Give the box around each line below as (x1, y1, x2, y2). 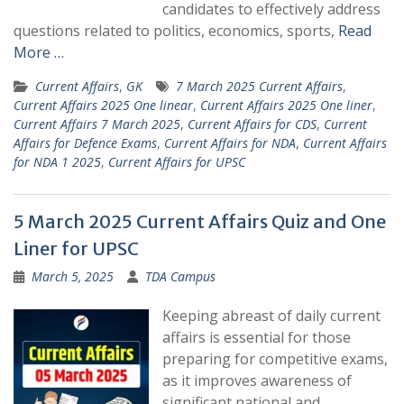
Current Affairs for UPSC (108, 153, 245, 171)
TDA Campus (145, 268, 216, 286)
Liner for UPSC (14, 237, 139, 261)
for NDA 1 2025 (14, 153, 101, 171)
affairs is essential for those (162, 327, 351, 348)
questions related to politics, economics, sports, (14, 21, 338, 41)
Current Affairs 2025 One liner (200, 96, 372, 115)
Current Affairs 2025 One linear (14, 96, 193, 115)
